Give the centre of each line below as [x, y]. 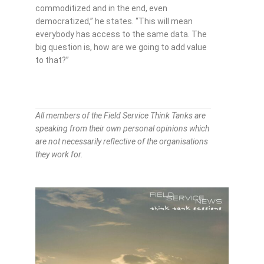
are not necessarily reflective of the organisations [122, 142]
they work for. [60, 155]
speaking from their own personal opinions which [122, 129]
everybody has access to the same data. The [121, 34]
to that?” [52, 60]
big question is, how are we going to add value [121, 47]
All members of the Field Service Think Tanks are [121, 116]
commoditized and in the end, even [101, 9]
